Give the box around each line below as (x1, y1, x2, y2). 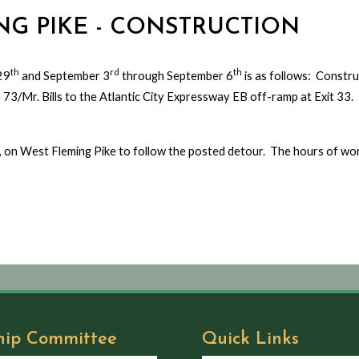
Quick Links (202, 329, 299, 349)
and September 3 (19, 68, 110, 83)
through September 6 (119, 68, 233, 83)
